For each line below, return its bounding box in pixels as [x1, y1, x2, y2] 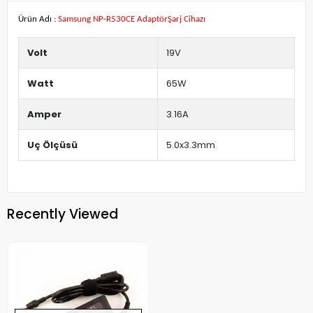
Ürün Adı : [18, 15, 56, 24]
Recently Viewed [7, 204, 118, 224]
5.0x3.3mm [166, 138, 215, 152]
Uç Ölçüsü [27, 138, 78, 152]
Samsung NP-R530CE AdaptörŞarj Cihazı [56, 15, 205, 24]
